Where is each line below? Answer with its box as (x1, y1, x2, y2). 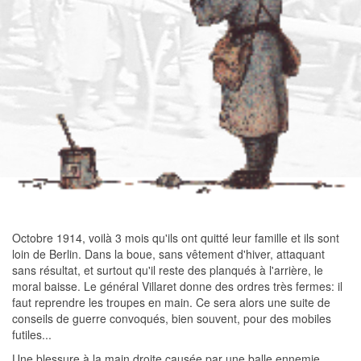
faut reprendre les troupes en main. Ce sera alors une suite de (12, 294, 330, 311)
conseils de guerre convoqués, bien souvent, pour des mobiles (12, 310, 331, 327)
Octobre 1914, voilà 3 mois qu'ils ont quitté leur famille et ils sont (12, 230, 339, 247)
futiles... (12, 326, 52, 343)
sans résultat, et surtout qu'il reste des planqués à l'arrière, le (12, 262, 323, 279)
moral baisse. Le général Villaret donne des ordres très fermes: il (12, 278, 342, 295)
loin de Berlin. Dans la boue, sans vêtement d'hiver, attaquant (12, 246, 325, 263)
